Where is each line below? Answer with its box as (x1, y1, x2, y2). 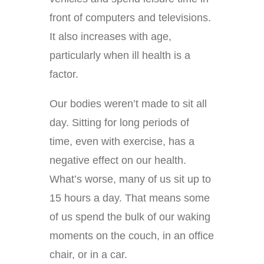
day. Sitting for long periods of (49, 117, 189, 129)
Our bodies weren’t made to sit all (49, 98, 207, 110)
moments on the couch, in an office (49, 230, 214, 242)
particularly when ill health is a (49, 49, 190, 62)
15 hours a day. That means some (49, 192, 210, 204)
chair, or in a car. (49, 249, 127, 261)
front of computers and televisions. (49, 12, 211, 24)
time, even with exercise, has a (49, 136, 194, 148)
